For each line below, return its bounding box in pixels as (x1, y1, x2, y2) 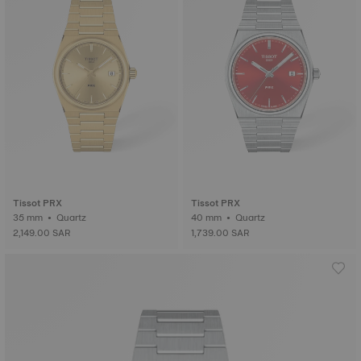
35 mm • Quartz (56, 210, 89, 226)
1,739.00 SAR (191, 225, 250, 241)
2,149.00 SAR (13, 225, 71, 241)
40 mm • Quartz (235, 210, 268, 226)
